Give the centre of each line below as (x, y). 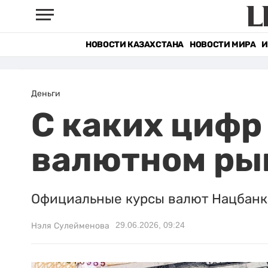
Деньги (46, 93)
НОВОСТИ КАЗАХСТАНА (135, 45)
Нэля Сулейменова (70, 226)
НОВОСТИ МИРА (223, 45)
